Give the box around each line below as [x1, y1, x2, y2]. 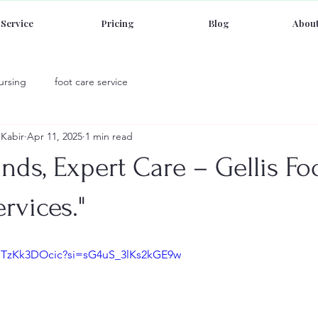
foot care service [55, 75, 128, 88]
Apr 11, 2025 [27, 129, 82, 143]
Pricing [102, 17, 134, 29]
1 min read [85, 129, 133, 143]
